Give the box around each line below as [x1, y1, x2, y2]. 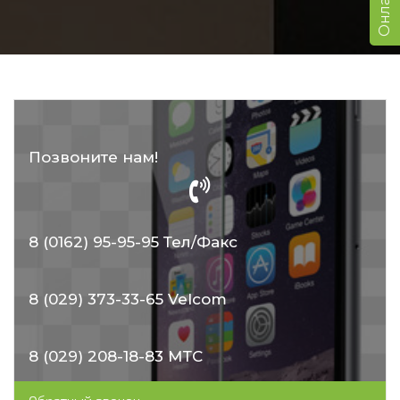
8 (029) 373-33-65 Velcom [29, 290, 227, 308]
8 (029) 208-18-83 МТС [29, 347, 203, 365]
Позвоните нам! [29, 148, 158, 166]
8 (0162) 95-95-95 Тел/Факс [29, 233, 237, 251]
